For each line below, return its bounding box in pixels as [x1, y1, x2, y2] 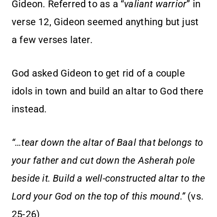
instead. [12, 103, 47, 115]
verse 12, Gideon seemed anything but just [12, 16, 199, 28]
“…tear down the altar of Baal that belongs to [12, 137, 203, 149]
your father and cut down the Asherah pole [12, 155, 195, 167]
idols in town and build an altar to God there [12, 85, 204, 97]
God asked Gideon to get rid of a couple [12, 67, 185, 79]
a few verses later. [12, 34, 93, 46]
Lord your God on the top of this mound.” [12, 190, 186, 202]
